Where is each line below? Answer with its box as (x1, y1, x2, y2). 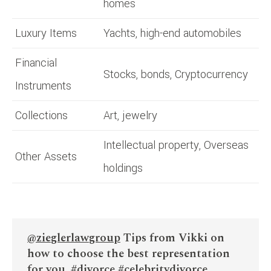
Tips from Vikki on (120, 229, 224, 247)
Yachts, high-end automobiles (103, 25, 241, 41)
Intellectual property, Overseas (103, 137, 249, 153)
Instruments (15, 77, 71, 94)
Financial (15, 54, 57, 71)
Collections (15, 107, 68, 123)
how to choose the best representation (27, 244, 230, 263)
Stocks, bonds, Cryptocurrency (103, 66, 248, 82)
